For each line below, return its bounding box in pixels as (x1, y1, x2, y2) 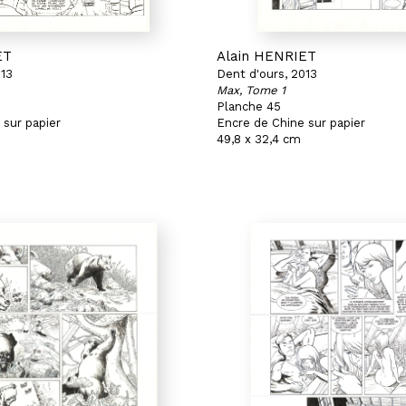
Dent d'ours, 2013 (217, 67, 317, 81)
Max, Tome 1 (217, 83, 285, 97)
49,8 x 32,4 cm (217, 132, 301, 146)
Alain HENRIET (217, 48, 316, 64)
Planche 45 (217, 100, 281, 113)
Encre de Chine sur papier (217, 116, 365, 130)
